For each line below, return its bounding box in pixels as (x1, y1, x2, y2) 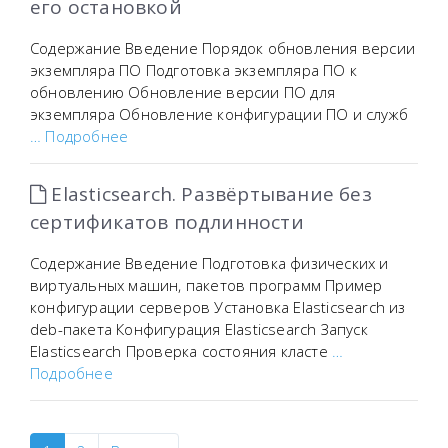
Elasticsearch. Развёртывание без (46, 181, 372, 207)
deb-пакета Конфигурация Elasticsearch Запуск (30, 319, 368, 339)
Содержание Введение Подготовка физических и (30, 253, 389, 273)
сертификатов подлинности (30, 209, 304, 235)
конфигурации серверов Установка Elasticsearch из (30, 297, 406, 317)
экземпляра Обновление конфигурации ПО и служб (30, 104, 408, 124)
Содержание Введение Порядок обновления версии (30, 38, 415, 58)
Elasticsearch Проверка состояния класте (30, 341, 332, 361)
